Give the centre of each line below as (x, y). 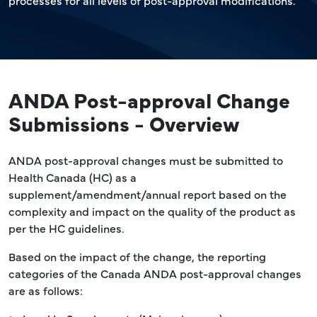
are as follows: (46, 290)
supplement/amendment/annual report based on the (148, 194)
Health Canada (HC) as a (73, 177)
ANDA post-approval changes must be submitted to (146, 160)
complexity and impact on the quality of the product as (152, 211)
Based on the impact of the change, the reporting (137, 256)
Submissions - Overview (124, 123)
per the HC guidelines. (66, 228)
